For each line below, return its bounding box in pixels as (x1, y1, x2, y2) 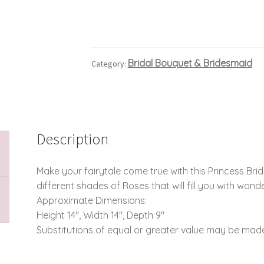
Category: (91, 58, 128, 69)
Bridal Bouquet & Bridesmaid (127, 57, 252, 69)
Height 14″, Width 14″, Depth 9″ (37, 209, 165, 221)
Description (37, 129, 109, 148)
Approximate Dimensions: (37, 194, 147, 206)
